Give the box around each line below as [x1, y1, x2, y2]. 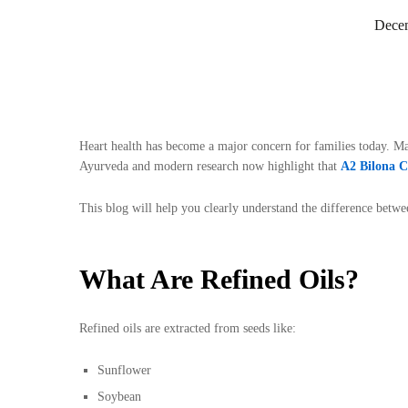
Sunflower [97, 363, 151, 378]
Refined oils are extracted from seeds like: [79, 321, 296, 336]
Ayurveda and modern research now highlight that [79, 159, 341, 173]
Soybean [97, 390, 141, 404]
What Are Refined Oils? [79, 264, 359, 295]
